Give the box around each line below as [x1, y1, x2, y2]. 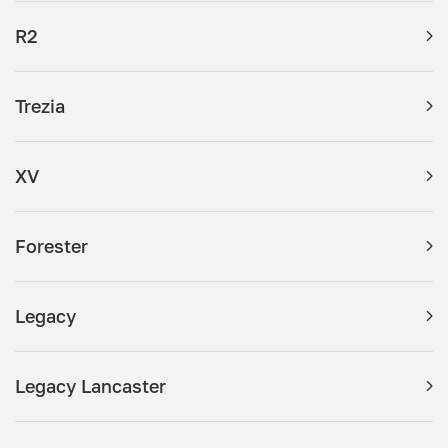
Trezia [15, 94, 65, 117]
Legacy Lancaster [15, 374, 166, 397]
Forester [15, 234, 88, 257]
